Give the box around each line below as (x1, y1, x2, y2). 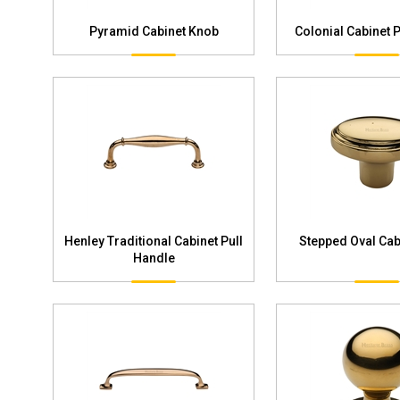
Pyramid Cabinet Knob (88, 23, 219, 38)
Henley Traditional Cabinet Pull (64, 233, 243, 248)
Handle (132, 250, 175, 265)
